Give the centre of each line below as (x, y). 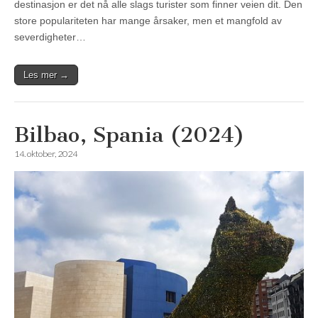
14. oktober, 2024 (46, 154)
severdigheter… (50, 37)
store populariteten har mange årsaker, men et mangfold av (148, 21)
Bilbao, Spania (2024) (130, 135)
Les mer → (46, 75)
